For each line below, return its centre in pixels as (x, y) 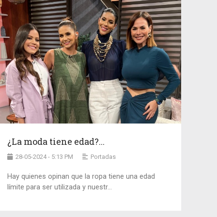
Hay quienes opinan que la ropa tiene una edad (81, 176)
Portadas (103, 156)
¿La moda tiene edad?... (56, 141)
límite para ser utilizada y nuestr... (59, 187)
